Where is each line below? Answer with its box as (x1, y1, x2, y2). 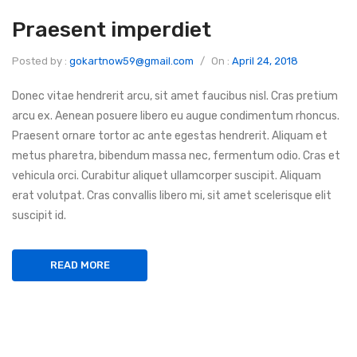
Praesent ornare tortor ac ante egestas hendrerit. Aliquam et (12, 129, 328, 143)
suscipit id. (12, 209, 66, 222)
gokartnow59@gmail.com (69, 55, 194, 67)
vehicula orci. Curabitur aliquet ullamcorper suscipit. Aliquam (12, 169, 321, 182)
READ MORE (49, 259, 110, 271)
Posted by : (12, 55, 69, 67)
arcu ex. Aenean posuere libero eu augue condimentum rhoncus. (12, 109, 339, 123)
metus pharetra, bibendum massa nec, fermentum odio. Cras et (12, 149, 340, 163)
